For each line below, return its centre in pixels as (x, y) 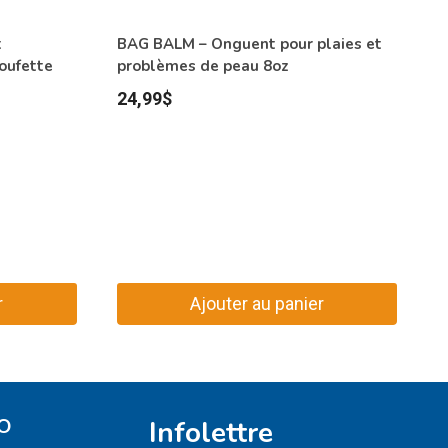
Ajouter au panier (256, 303)
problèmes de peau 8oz (202, 66)
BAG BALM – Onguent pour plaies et (249, 44)
